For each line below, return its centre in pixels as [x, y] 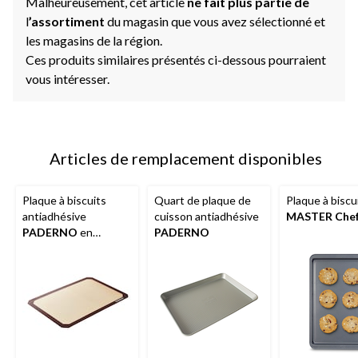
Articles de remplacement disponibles [185, 158]
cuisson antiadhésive [207, 216]
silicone [41, 248]
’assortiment [68, 21]
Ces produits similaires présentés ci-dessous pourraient [176, 59]
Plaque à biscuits [64, 200]
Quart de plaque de [203, 200]
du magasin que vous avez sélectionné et [216, 21]
